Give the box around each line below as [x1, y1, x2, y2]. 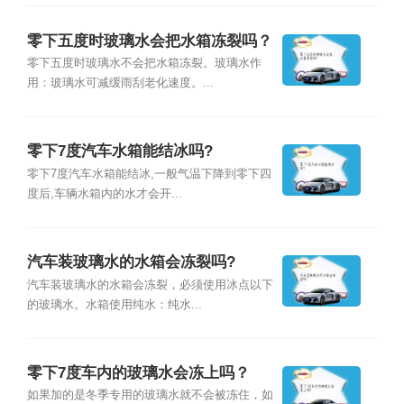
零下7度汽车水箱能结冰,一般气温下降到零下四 [26, 167, 271, 180]
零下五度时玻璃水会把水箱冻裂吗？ [26, 32, 272, 50]
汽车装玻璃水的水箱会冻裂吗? [26, 253, 235, 271]
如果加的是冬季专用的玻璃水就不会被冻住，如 [26, 389, 273, 402]
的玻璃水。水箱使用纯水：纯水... [26, 298, 202, 311]
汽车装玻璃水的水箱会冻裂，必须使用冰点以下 [26, 278, 273, 291]
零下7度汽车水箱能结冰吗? [26, 142, 213, 161]
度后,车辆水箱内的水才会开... [26, 187, 182, 200]
